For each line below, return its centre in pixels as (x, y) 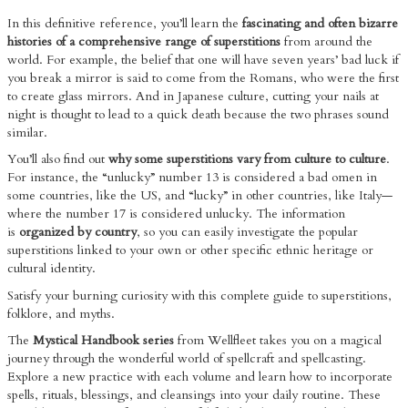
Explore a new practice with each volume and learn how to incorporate (200, 376)
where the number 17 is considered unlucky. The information (176, 214)
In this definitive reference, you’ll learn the (125, 23)
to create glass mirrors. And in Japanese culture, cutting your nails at (193, 96)
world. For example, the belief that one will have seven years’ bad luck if (203, 59)
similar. (27, 132)
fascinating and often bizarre (320, 23)
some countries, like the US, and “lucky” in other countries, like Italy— (200, 196)
